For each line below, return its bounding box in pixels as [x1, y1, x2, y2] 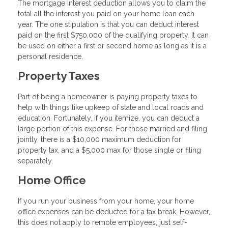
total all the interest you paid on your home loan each [18, 10, 194, 18]
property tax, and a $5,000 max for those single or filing [18, 146, 201, 155]
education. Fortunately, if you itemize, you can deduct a [18, 114, 199, 123]
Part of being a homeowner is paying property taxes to [18, 93, 197, 101]
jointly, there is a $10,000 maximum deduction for [18, 135, 181, 144]
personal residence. [18, 52, 83, 61]
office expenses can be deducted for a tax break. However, [18, 207, 210, 216]
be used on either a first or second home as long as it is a [18, 42, 207, 50]
